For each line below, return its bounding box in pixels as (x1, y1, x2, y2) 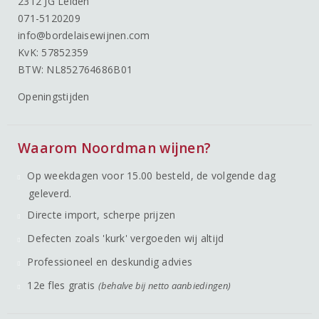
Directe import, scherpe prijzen (27, 208, 176, 222)
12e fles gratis (27, 278, 98, 293)
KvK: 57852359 (18, 46, 89, 60)
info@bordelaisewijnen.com (18, 28, 150, 43)
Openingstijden (18, 90, 90, 104)
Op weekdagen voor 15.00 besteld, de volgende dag (27, 169, 276, 183)
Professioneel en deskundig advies (27, 255, 193, 269)
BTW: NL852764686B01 (18, 63, 133, 77)
